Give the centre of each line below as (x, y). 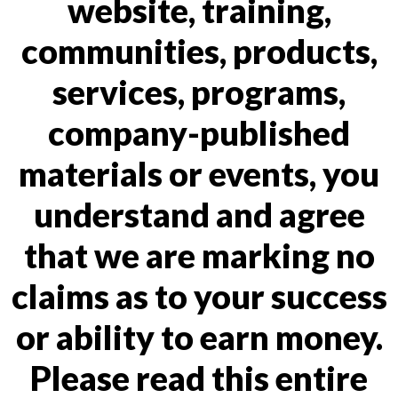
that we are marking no (199, 255)
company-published (199, 132)
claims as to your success (199, 296)
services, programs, (199, 92)
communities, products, (199, 51)
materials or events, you (199, 173)
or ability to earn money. (199, 337)
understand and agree (199, 214)
